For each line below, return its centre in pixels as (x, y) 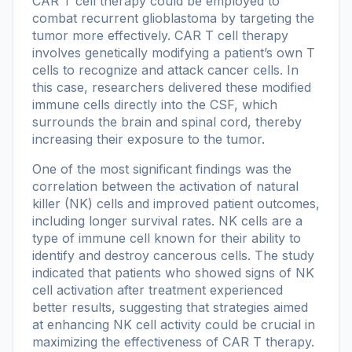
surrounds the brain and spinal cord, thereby (167, 121)
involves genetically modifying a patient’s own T (174, 52)
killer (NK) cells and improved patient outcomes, (176, 203)
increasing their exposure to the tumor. (148, 139)
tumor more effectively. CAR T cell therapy (160, 35)
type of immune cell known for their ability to (167, 238)
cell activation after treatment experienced (158, 290)
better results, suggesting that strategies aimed (170, 307)
